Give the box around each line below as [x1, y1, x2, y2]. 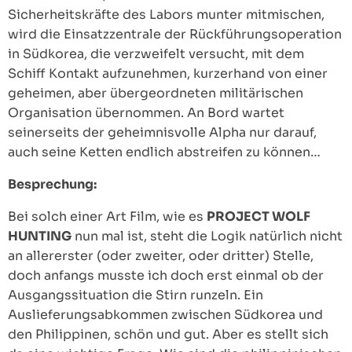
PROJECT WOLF [207, 208, 310, 225]
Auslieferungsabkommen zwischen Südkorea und [8, 306, 323, 324]
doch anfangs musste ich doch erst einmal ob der [8, 267, 324, 284]
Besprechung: [8, 176, 97, 193]
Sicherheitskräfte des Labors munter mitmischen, [8, 6, 324, 24]
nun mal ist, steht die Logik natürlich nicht [71, 228, 343, 245]
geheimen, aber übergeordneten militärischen [8, 85, 303, 102]
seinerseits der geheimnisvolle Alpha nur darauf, [8, 124, 317, 141]
